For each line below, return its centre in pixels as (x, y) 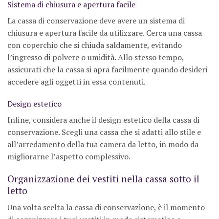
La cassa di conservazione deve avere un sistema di (96, 20)
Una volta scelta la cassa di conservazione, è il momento (106, 207)
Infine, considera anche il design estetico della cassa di (103, 120)
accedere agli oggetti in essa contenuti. (77, 81)
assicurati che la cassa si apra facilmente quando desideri (107, 69)
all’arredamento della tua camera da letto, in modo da (103, 144)
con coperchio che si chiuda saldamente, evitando (95, 45)
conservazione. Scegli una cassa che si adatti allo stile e (104, 132)
